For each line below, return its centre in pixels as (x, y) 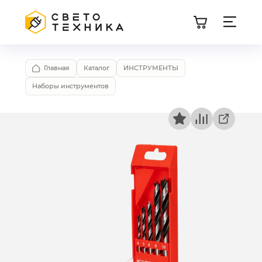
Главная (57, 68)
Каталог (96, 68)
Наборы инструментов (70, 86)
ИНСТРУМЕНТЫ (151, 68)
